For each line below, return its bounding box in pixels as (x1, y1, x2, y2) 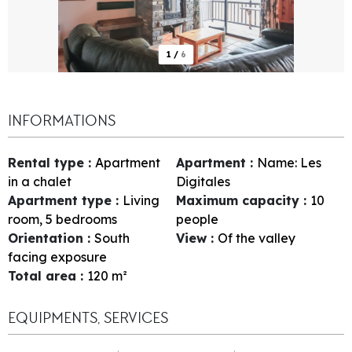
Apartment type (8, 192, 115, 208)
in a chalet (8, 173, 71, 189)
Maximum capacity (176, 192, 303, 208)
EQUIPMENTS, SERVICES (8, 307, 168, 328)
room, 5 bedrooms (8, 211, 117, 227)
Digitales (176, 173, 230, 189)
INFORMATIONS (8, 110, 115, 130)
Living (123, 192, 159, 208)
